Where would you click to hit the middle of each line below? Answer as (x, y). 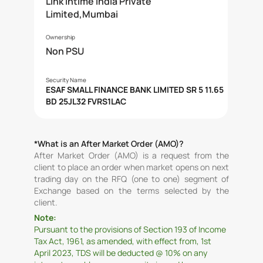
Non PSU (65, 51)
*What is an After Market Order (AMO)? (109, 144)
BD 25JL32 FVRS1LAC (86, 101)
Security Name (66, 80)
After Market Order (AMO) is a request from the (131, 155)
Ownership (60, 37)
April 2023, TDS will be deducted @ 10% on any (121, 253)
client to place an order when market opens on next (131, 167)
